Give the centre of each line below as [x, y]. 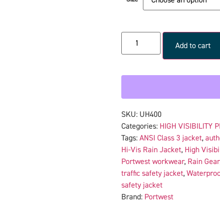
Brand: [133, 197]
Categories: [140, 126]
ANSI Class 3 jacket [170, 138]
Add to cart [193, 45]
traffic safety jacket [152, 173]
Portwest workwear [152, 161]
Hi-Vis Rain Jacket [151, 150]
